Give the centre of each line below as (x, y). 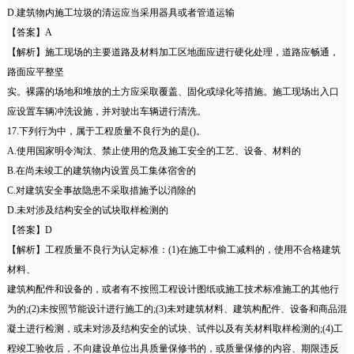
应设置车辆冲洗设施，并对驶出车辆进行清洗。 (106, 112)
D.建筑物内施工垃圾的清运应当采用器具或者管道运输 (121, 13)
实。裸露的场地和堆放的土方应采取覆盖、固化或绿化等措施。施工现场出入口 (173, 92)
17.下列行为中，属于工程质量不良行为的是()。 (106, 132)
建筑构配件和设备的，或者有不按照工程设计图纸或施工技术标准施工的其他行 (173, 290)
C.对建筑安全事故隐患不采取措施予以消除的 (101, 191)
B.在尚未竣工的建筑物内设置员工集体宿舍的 (101, 171)
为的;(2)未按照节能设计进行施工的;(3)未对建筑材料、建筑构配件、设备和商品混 (177, 309)
